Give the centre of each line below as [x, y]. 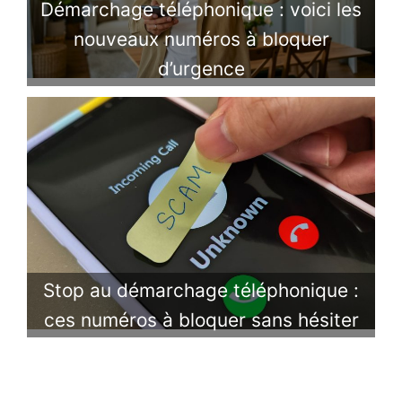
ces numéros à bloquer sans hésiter [201, 320]
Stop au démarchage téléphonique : [201, 291]
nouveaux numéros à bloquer [201, 39]
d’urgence [201, 69]
